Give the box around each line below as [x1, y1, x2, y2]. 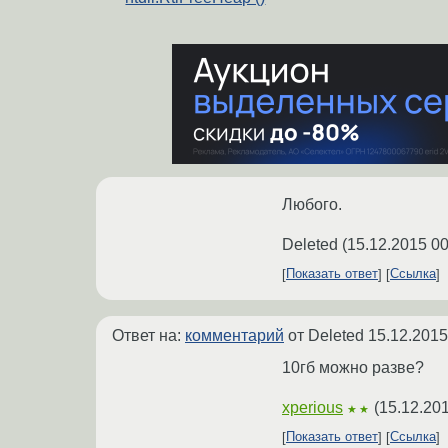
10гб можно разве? [282, 358, 424, 376]
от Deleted [284, 326, 368, 344]
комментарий [185, 326, 284, 344]
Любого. [282, 195, 342, 213]
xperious [282, 398, 343, 416]
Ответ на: [112, 326, 185, 344]
